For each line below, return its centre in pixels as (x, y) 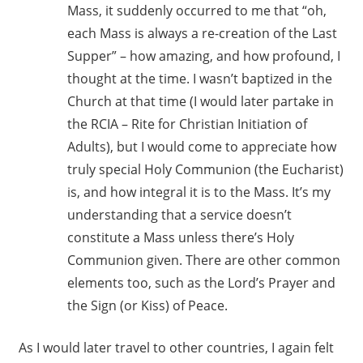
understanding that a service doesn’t (179, 215)
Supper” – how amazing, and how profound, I (203, 56)
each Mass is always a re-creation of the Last (202, 34)
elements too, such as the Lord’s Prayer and (201, 283)
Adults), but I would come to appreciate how (201, 147)
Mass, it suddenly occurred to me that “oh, (196, 11)
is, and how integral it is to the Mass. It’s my (199, 192)
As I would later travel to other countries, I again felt (176, 348)
